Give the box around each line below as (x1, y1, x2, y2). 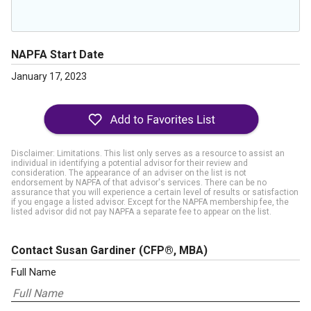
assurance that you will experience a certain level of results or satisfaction (11, 187, 299, 197)
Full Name (11, 266, 56, 278)
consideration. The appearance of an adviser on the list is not (11, 168, 246, 178)
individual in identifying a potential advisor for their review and (11, 158, 248, 168)
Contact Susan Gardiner (11, 244, 139, 257)
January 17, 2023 (11, 71, 87, 82)
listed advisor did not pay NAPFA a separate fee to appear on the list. (11, 207, 271, 217)
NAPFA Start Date (11, 48, 104, 61)
